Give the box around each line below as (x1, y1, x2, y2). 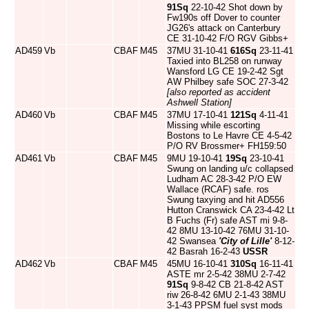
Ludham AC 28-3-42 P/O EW (167, 174, 281, 184)
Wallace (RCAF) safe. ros (167, 184, 269, 195)
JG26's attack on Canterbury (167, 23, 281, 33)
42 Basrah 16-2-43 (167, 246, 243, 257)
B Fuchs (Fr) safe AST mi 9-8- (167, 215, 288, 226)
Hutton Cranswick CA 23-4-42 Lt (167, 205, 295, 215)
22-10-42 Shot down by (188, 2, 283, 12)
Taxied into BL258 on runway (167, 56, 282, 66)
